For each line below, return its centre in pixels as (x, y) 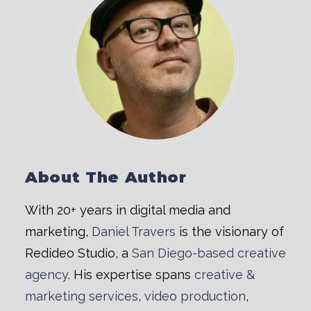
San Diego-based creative (209, 253)
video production (195, 296)
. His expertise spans (131, 275)
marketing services (82, 296)
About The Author (106, 177)
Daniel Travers (134, 232)
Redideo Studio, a (78, 253)
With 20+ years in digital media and (128, 210)
